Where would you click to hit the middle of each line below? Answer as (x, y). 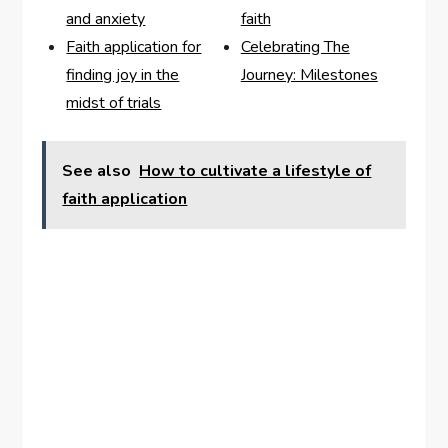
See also (97, 171)
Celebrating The (295, 47)
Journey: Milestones (309, 75)
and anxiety (106, 19)
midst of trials (114, 103)
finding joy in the (123, 75)
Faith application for (134, 47)
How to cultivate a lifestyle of (255, 171)
